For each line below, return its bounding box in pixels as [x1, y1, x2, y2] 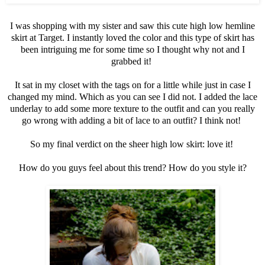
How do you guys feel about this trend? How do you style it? [18, 162, 247, 173]
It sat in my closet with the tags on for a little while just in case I [14, 79, 251, 90]
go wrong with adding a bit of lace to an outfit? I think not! [22, 115, 243, 125]
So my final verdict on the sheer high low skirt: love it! [30, 138, 235, 149]
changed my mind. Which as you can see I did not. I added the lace [8, 91, 257, 102]
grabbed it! [111, 56, 154, 66]
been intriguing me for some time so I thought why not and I [20, 44, 245, 54]
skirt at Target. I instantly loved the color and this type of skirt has [11, 32, 254, 43]
